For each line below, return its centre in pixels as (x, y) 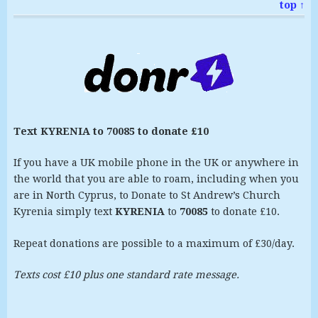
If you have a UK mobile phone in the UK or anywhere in (156, 163)
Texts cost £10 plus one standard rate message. (126, 275)
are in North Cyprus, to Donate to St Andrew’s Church (147, 196)
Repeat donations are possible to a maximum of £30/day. (154, 243)
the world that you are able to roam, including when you (156, 179)
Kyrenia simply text (64, 212)
